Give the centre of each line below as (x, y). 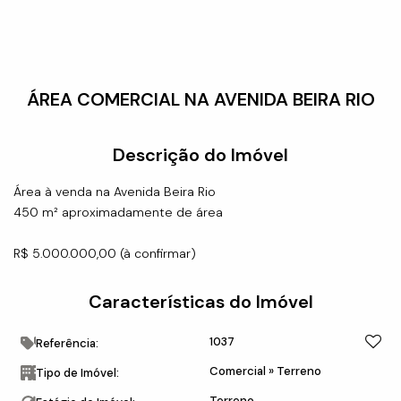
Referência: (67, 343)
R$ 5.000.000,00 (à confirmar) (105, 253)
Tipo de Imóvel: (77, 372)
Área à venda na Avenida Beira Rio (115, 191)
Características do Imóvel (200, 301)
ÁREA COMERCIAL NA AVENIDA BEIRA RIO (200, 99)
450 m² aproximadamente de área (118, 212)
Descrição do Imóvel (200, 154)
